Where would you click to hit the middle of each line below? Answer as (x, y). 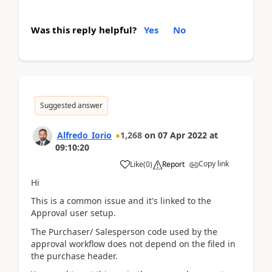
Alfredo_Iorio (84, 135)
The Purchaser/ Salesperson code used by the (124, 231)
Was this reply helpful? (84, 29)
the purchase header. (74, 256)
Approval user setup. (73, 213)
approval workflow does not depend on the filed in (133, 243)
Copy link (214, 163)
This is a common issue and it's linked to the (121, 201)
